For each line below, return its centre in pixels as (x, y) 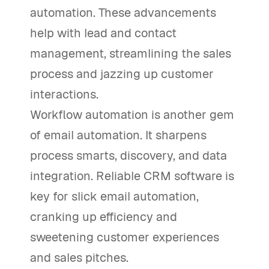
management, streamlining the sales (131, 54)
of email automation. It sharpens (118, 135)
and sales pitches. (79, 258)
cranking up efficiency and (104, 217)
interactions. (64, 95)
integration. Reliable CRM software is (132, 176)
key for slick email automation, (114, 197)
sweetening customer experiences (125, 237)
